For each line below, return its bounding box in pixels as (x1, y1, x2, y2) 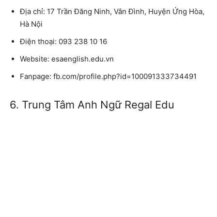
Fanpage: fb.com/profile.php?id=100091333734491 (20, 72, 197, 81)
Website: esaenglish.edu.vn (20, 54, 114, 64)
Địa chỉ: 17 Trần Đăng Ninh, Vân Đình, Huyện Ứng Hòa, (20, 7, 204, 16)
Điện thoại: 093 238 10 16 (20, 37, 107, 46)
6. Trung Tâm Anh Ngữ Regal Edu (10, 98, 174, 111)
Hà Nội (20, 19, 43, 29)
